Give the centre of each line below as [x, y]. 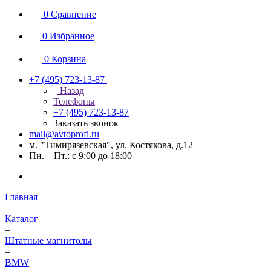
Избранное [72, 36]
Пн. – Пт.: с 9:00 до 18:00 [80, 156]
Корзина [69, 59]
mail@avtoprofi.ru [64, 134]
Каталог [21, 219]
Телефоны [74, 101]
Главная [21, 197]
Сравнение [73, 14]
